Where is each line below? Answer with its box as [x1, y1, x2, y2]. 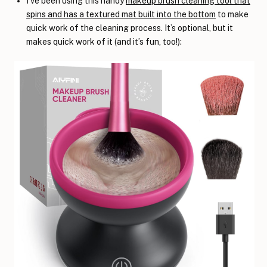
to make [216, 9, 249, 19]
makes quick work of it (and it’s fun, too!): [26, 36, 182, 46]
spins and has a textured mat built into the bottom [26, 9, 216, 19]
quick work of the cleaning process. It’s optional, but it [26, 23, 233, 33]
